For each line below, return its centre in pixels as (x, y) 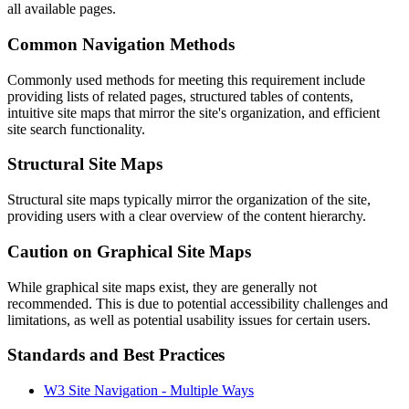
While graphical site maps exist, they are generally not (162, 287)
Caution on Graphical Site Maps (129, 251)
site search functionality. (76, 129)
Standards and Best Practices (116, 355)
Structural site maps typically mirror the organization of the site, (189, 200)
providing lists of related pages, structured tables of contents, (180, 96)
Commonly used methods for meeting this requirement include (186, 79)
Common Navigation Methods (121, 44)
